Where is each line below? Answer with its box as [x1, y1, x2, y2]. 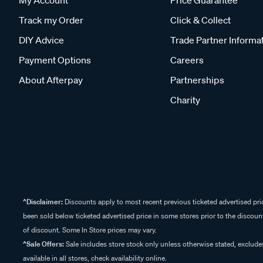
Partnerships [170, 74, 224, 86]
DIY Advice [19, 34, 64, 46]
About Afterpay [19, 74, 83, 86]
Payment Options [19, 54, 91, 66]
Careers [170, 54, 204, 66]
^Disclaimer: [23, 197, 63, 207]
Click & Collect [170, 14, 231, 26]
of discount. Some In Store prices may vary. [23, 225, 157, 235]
